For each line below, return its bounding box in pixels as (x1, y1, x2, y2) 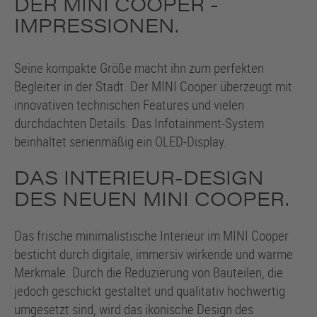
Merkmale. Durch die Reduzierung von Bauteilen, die (14, 263, 283, 282)
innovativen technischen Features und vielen (14, 95, 244, 113)
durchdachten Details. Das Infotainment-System (14, 113, 264, 132)
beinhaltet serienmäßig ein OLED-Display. (14, 132, 227, 150)
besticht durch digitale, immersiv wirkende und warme (14, 245, 293, 263)
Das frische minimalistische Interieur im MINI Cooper (14, 226, 289, 245)
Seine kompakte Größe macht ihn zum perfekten (14, 58, 264, 76)
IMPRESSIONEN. (14, 18, 178, 38)
